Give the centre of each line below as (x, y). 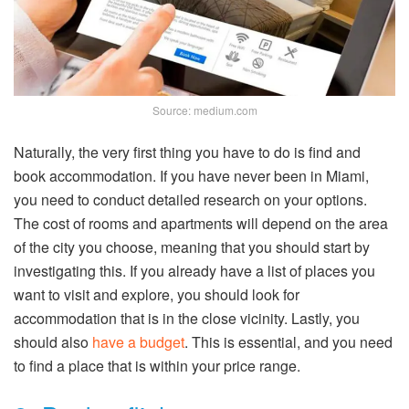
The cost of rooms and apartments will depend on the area (201, 224)
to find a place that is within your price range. (157, 366)
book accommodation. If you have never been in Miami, (191, 176)
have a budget (138, 342)
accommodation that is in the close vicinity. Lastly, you (187, 319)
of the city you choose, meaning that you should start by (192, 247)
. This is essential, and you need (288, 342)
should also (53, 342)
